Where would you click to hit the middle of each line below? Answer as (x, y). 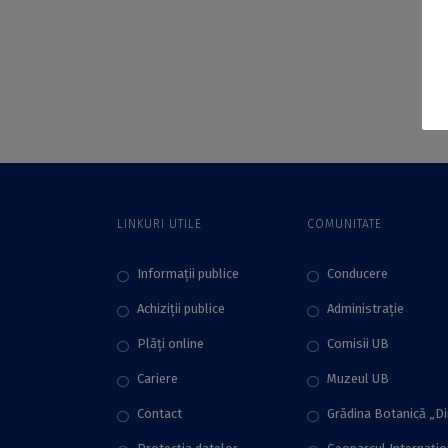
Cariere (157, 378)
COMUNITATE (344, 224)
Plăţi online (170, 343)
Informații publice (188, 273)
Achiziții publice (181, 308)
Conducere (357, 273)
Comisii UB (358, 343)
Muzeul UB (358, 378)
